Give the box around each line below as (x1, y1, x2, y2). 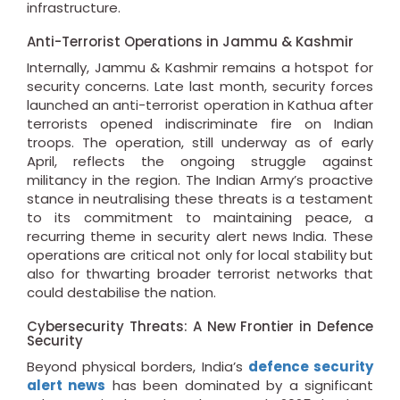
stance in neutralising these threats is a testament (27, 189, 373, 209)
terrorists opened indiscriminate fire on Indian (27, 114, 373, 134)
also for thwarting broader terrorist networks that (27, 264, 373, 284)
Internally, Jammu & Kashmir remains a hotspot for (27, 58, 373, 78)
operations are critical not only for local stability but (27, 246, 373, 265)
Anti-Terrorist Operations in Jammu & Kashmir (27, 32, 354, 52)
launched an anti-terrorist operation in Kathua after (27, 96, 373, 115)
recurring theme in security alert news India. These (27, 227, 373, 246)
